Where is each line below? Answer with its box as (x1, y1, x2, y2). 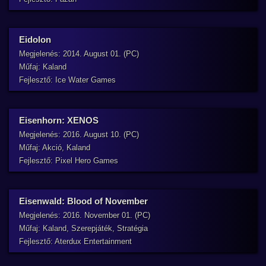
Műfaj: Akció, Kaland (19, 143, 90, 152)
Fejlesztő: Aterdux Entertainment (19, 237, 132, 246)
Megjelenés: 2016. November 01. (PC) (19, 211, 150, 220)
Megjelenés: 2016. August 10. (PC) (19, 130, 139, 139)
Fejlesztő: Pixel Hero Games (19, 156, 118, 165)
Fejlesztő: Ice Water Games (19, 75, 116, 84)
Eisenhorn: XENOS (19, 115, 99, 125)
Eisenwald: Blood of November (19, 196, 148, 206)
